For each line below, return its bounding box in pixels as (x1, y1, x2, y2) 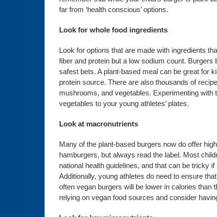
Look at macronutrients (59, 120, 138, 128)
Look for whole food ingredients (59, 26, 168, 34)
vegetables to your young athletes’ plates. (59, 99, 189, 108)
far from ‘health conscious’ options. (59, 5, 168, 14)
